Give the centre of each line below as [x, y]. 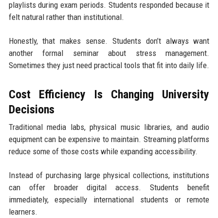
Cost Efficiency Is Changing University [109, 95]
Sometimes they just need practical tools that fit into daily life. [109, 65]
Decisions [31, 110]
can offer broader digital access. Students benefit [109, 188]
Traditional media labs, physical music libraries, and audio [109, 127]
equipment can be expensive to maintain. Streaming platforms [109, 139]
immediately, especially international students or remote [109, 200]
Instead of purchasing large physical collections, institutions [109, 175]
